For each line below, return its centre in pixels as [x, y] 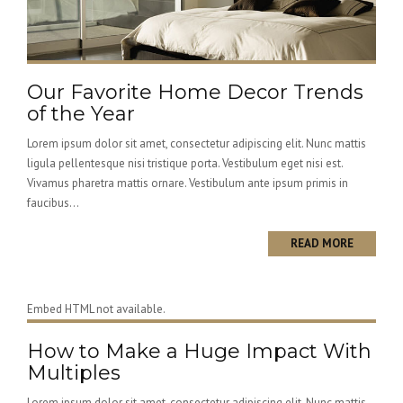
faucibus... [53, 203]
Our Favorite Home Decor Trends [195, 92]
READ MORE [322, 243]
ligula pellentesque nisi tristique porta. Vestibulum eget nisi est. [185, 163]
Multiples [74, 373]
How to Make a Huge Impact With [199, 351]
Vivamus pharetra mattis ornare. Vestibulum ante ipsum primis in [188, 183]
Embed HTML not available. [96, 309]
